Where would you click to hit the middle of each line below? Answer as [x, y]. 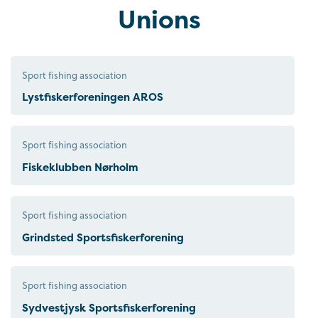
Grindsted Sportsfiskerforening [103, 238]
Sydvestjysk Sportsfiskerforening [109, 307]
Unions [159, 19]
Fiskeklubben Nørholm [80, 168]
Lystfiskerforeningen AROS [93, 97]
